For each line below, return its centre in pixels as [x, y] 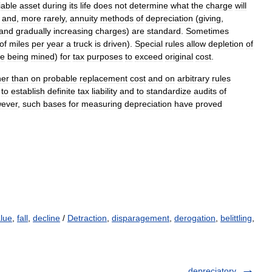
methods [117, 18]
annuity [84, 18]
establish [28, 91]
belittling [236, 218]
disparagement [141, 218]
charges [111, 31]
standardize [169, 91]
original [179, 56]
